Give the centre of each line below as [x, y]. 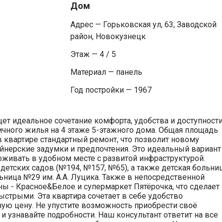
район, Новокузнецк [108, 36]
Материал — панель [106, 72]
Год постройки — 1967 [111, 90]
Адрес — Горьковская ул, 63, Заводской [143, 24]
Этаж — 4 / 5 [93, 54]
